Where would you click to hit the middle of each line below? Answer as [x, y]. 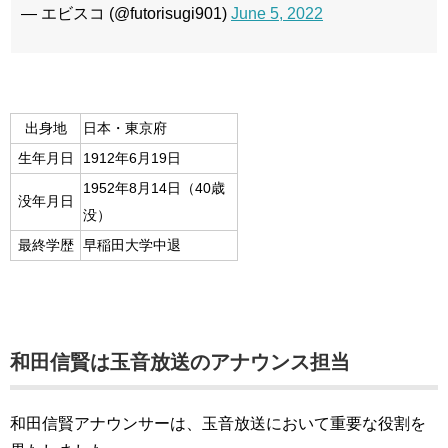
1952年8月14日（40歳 [154, 189]
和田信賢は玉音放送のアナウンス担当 [180, 362]
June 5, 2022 [277, 14]
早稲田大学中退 [132, 246]
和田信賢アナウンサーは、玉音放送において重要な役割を [218, 424]
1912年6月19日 [132, 159]
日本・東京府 [125, 129]
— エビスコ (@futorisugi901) [126, 14]
